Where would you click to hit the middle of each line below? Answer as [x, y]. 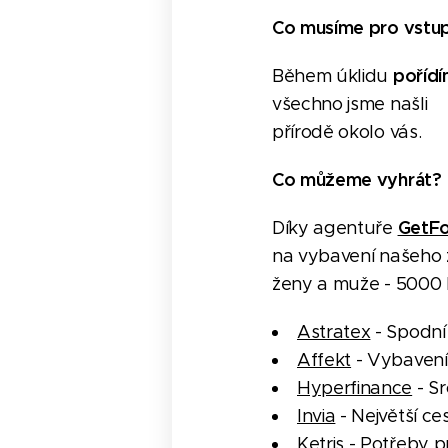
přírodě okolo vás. [347, 132]
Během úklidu [332, 76]
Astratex [334, 332]
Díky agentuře [335, 228]
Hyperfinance [355, 388]
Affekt [324, 360]
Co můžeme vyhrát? [357, 179]
